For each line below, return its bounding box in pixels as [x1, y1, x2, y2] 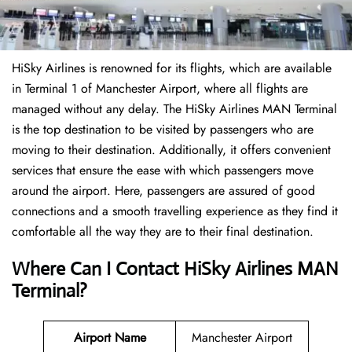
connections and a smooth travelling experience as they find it [12, 202, 338, 221]
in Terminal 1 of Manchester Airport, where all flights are [12, 79, 308, 98]
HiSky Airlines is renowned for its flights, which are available [12, 59, 332, 78]
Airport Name [73, 328, 146, 347]
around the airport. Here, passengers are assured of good [12, 181, 315, 200]
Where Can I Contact [12, 257, 179, 281]
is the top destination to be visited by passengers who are [12, 120, 313, 139]
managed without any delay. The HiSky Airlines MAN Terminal [12, 100, 337, 119]
